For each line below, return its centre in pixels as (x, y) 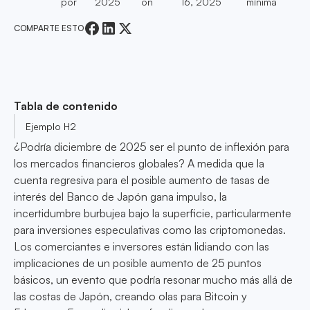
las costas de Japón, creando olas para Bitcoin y (130, 297)
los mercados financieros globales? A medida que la (139, 164)
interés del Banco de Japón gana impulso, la (120, 197)
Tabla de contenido (66, 106)
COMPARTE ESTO (49, 28)
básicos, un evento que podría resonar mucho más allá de (153, 280)
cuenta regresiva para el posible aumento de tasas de (142, 180)
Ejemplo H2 (51, 127)
